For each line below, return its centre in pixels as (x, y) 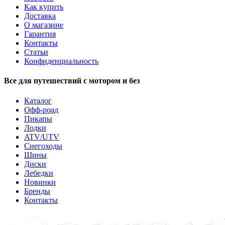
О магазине (44, 25)
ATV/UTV (42, 137)
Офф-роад (41, 109)
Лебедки (39, 173)
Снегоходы (43, 146)
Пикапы (38, 119)
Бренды (37, 191)
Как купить (44, 7)
